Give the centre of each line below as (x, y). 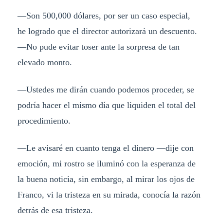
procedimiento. (44, 120)
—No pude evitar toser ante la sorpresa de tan (98, 46)
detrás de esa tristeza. (55, 210)
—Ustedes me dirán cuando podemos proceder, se (106, 89)
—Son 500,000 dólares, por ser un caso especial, (104, 15)
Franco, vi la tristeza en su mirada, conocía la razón (109, 194)
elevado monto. (45, 62)
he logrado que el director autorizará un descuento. (107, 31)
